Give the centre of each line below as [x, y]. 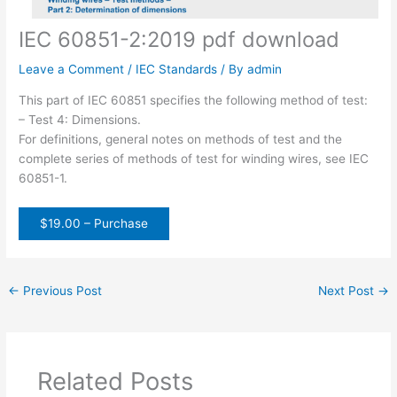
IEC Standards [177, 70]
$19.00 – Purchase [94, 223]
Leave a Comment [72, 70]
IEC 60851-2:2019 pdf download [179, 40]
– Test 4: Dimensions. [80, 119]
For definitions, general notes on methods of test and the [181, 139]
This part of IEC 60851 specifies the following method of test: [194, 100]
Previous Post [61, 290]
